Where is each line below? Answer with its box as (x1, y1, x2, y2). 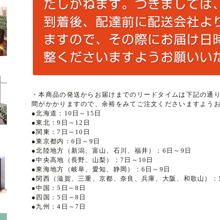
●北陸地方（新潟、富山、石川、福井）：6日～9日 (31, 147, 192, 154)
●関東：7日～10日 (31, 128, 90, 136)
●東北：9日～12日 (31, 119, 90, 126)
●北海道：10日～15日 (31, 110, 102, 117)
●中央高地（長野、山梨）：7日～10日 (31, 156, 154, 164)
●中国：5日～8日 (31, 184, 86, 192)
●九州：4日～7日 (31, 203, 86, 210)
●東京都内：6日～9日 (31, 137, 101, 145)
